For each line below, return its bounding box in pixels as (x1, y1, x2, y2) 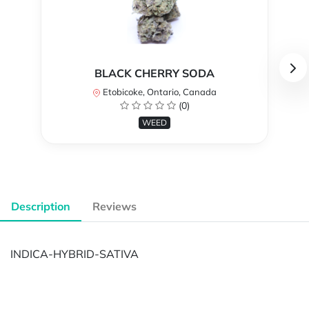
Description (11, 199, 70, 214)
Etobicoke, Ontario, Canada (101, 86, 217, 98)
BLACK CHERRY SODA (94, 66, 215, 81)
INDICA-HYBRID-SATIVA (10, 246, 139, 261)
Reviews (92, 199, 137, 214)
